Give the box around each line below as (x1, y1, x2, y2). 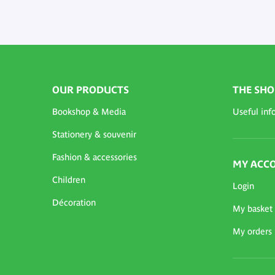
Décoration (52, 198, 96, 208)
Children (52, 175, 85, 185)
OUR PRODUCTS (52, 84, 129, 96)
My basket (232, 204, 273, 214)
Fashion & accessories (52, 152, 137, 163)
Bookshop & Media (52, 107, 126, 117)
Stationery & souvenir (52, 130, 136, 140)
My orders (232, 227, 272, 237)
